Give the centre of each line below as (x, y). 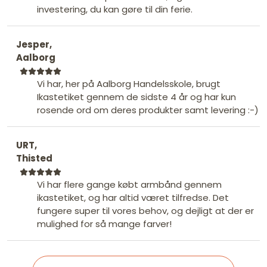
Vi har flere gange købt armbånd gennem (129, 184)
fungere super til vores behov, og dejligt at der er (145, 210)
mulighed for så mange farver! (104, 223)
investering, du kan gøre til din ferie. (115, 9)
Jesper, (34, 44)
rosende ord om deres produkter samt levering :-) (148, 110)
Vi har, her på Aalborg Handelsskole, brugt (129, 83)
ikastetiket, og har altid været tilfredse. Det (133, 197)
